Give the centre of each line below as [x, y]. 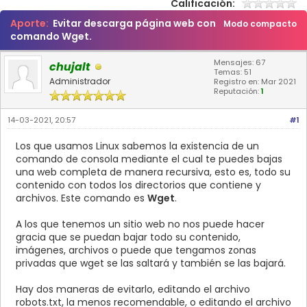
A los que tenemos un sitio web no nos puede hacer [140, 224]
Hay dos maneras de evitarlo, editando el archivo [133, 290]
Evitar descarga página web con [133, 24]
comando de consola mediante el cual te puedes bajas [149, 159]
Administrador [80, 82]
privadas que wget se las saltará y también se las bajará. [151, 263]
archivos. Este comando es [82, 198]
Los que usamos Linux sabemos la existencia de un [137, 146]
